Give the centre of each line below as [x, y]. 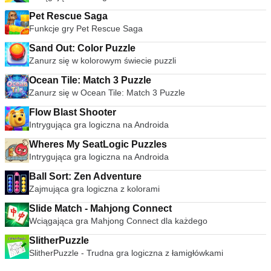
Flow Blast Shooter [73, 112]
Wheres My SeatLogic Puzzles [98, 144]
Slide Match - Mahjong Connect [100, 208]
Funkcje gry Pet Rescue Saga [86, 28]
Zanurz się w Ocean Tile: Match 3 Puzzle [107, 93]
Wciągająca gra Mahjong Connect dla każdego [118, 221]
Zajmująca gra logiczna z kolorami [94, 189]
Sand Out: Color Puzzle [82, 48]
